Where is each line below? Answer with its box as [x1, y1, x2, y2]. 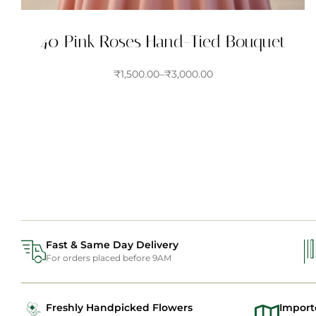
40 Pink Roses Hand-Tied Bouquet [40, 32, 286, 52]
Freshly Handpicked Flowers [46, 301, 193, 315]
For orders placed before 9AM [46, 253, 171, 264]
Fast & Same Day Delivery [46, 238, 178, 252]
